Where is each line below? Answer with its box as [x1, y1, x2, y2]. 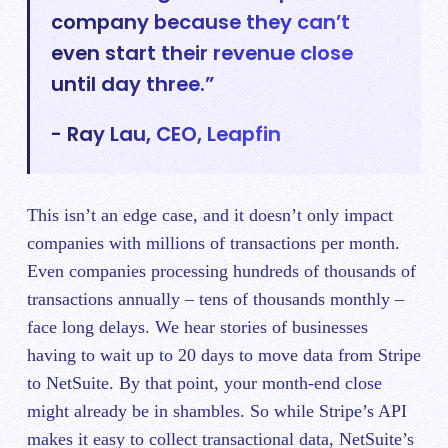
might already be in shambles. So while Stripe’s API [27, 401, 407, 422]
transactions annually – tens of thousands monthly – [27, 289, 404, 310]
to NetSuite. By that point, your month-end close [27, 373, 382, 394]
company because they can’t [51, 7, 351, 36]
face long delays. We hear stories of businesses [27, 317, 368, 338]
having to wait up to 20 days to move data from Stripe [27, 345, 421, 366]
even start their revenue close [51, 38, 354, 67]
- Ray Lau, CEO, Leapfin [51, 119, 282, 148]
